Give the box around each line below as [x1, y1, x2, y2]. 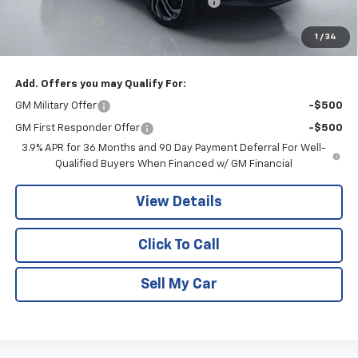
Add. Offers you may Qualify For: [14, 78, 186, 89]
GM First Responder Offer [14, 122, 140, 133]
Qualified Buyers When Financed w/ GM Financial [54, 158, 292, 169]
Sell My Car [141, 276, 217, 292]
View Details [136, 194, 222, 209]
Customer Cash [14, 15, 91, 26]
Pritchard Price [14, 38, 108, 52]
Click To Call [138, 237, 220, 253]
